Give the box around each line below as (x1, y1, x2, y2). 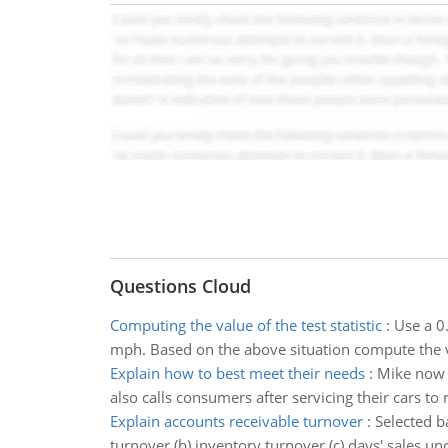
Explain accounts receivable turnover (109, 411, 363, 431)
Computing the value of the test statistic (109, 315, 382, 335)
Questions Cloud (109, 274, 251, 298)
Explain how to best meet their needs (109, 363, 365, 383)
